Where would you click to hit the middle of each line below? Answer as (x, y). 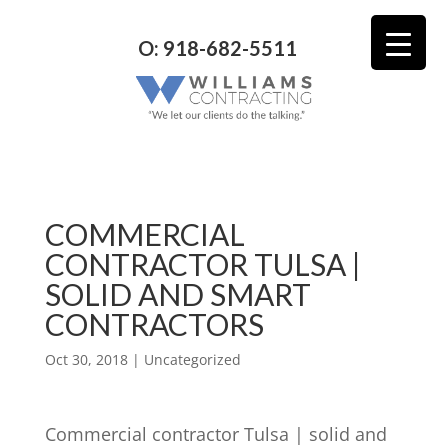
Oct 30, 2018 (86, 359)
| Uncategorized (184, 359)
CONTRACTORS (154, 323)
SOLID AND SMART (177, 293)
